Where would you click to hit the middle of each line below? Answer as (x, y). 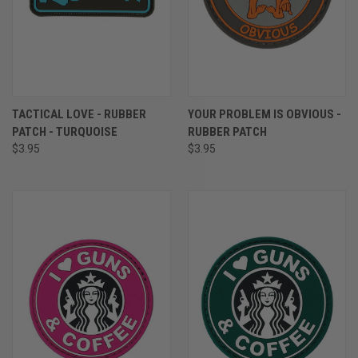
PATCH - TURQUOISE (65, 131)
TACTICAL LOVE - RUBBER (79, 114)
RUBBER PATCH (227, 131)
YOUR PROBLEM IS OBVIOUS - (264, 114)
